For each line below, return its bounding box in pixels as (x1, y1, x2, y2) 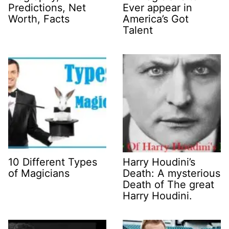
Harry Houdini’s (123, 156, 195, 169)
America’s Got (123, 13, 189, 26)
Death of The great (123, 178, 214, 191)
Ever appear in (123, 2, 192, 14)
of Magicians (8, 167, 70, 180)
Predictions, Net (8, 2, 86, 14)
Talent (123, 24, 153, 37)
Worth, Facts (8, 13, 70, 26)
